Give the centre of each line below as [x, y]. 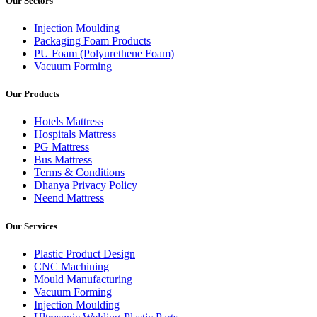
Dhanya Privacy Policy [86, 185]
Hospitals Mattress [75, 134]
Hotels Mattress [69, 122]
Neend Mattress [69, 198]
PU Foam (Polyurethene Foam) [104, 54]
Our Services [31, 226]
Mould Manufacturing [83, 279]
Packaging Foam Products [92, 41]
